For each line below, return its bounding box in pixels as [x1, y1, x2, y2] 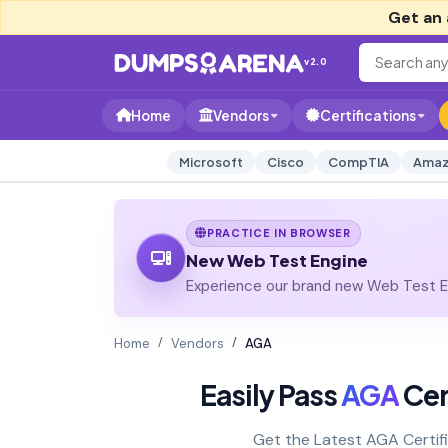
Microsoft [178, 154, 243, 170]
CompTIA [327, 154, 389, 170]
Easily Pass [200, 376, 341, 412]
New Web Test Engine [185, 249, 368, 271]
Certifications [320, 107, 416, 124]
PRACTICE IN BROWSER [207, 225, 351, 240]
